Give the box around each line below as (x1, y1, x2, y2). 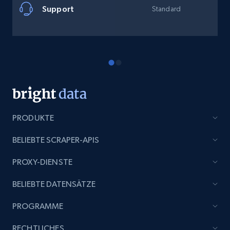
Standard (151, 5, 181, 13)
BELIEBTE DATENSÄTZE (12, 179, 95, 189)
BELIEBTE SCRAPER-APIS (12, 135, 99, 145)
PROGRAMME (12, 201, 63, 211)
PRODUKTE (12, 113, 54, 123)
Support (42, 4, 74, 13)
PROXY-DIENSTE (12, 157, 73, 167)
